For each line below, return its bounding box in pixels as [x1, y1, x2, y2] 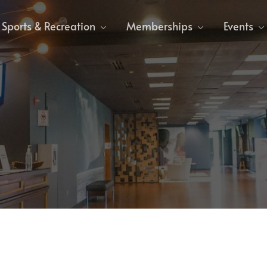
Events [223, 18, 253, 33]
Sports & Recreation [2, 18, 95, 33]
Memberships [126, 18, 193, 33]
